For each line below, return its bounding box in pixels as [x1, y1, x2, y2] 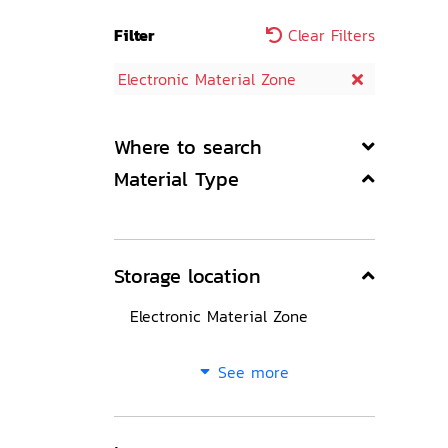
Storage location [114, 261, 261, 291]
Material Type [114, 164, 239, 194]
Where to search [114, 132, 262, 162]
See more [218, 360, 289, 384]
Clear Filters [282, 23, 375, 47]
